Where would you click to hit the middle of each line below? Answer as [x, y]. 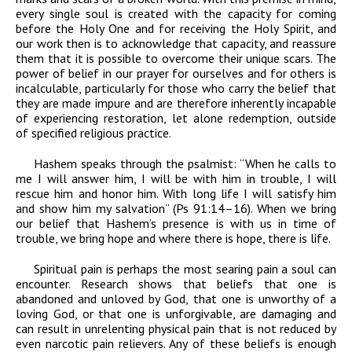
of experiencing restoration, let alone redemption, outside [176, 118]
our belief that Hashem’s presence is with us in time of [176, 224]
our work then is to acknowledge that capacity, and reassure [176, 44]
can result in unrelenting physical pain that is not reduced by [176, 329]
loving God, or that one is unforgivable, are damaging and [176, 314]
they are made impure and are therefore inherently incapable [176, 103]
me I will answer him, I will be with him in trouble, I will [176, 179]
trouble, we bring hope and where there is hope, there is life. [173, 238]
